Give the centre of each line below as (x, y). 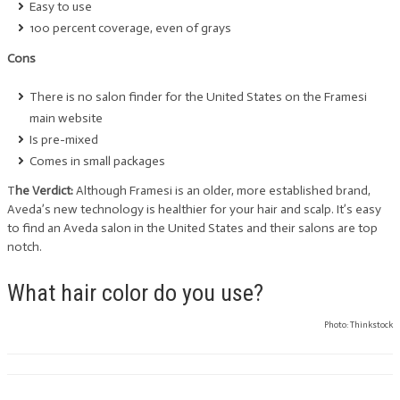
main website (66, 118)
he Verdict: (44, 191)
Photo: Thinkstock (358, 325)
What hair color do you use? (135, 293)
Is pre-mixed (64, 139)
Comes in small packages (97, 161)
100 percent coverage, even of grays (130, 28)
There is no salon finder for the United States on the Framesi (198, 96)
